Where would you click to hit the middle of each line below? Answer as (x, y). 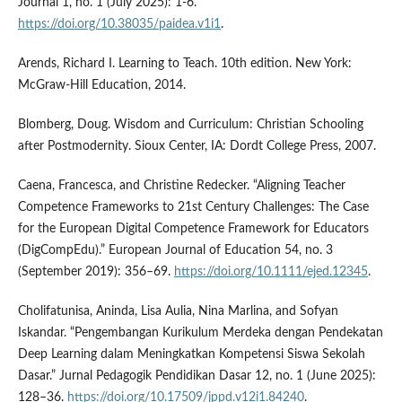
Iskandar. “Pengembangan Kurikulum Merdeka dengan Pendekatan (200, 332)
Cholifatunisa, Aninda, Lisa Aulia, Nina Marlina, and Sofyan (178, 311)
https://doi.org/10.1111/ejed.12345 (271, 271)
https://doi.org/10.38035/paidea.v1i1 (119, 24)
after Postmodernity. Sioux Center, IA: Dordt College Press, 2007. (197, 146)
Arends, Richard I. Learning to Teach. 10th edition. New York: (184, 63)
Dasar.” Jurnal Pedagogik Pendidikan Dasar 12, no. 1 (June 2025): (197, 376)
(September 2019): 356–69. (96, 271)
